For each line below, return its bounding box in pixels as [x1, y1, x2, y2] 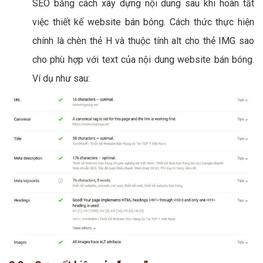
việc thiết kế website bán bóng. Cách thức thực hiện [32, 16, 254, 28]
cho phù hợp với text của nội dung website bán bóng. [32, 54, 254, 66]
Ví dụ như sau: [32, 73, 90, 85]
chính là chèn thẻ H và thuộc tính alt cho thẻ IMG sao [32, 35, 254, 47]
